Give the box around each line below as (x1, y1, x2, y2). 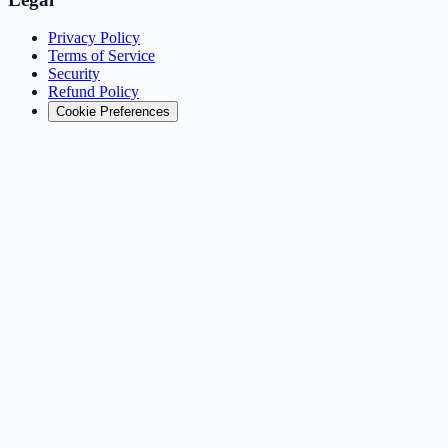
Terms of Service (48, 47, 155, 65)
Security (48, 65, 100, 83)
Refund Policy (48, 83, 139, 101)
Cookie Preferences (56, 104, 170, 120)
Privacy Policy (48, 29, 140, 47)
